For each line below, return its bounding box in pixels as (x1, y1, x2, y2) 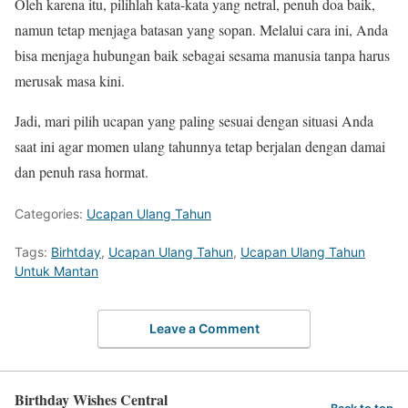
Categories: (15, 206, 87, 222)
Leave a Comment (148, 320, 260, 336)
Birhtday (51, 244, 101, 260)
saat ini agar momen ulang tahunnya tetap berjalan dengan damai (15, 137, 385, 157)
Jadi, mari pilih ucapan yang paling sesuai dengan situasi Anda (15, 111, 373, 131)
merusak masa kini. (15, 71, 125, 91)
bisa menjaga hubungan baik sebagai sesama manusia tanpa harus (15, 46, 390, 66)
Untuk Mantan (15, 263, 98, 280)
